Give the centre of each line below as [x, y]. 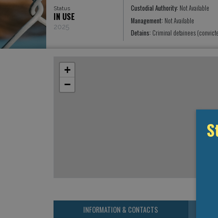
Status [62, 8]
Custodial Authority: [155, 8]
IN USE [64, 16]
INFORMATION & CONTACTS [121, 209]
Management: [147, 20]
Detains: [141, 33]
